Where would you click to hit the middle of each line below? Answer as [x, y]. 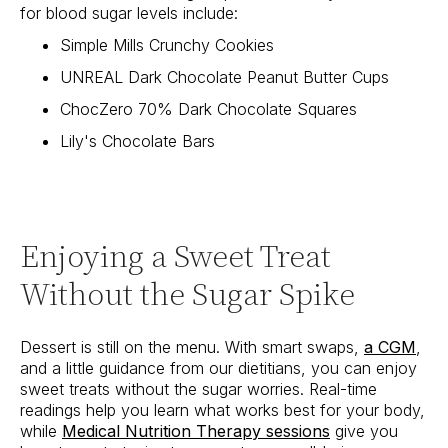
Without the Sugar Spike [187, 294]
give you [364, 431]
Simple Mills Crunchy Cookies [167, 45]
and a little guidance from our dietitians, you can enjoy [218, 368]
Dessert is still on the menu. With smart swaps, [192, 347]
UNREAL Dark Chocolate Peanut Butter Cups [224, 77]
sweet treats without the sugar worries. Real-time [198, 389]
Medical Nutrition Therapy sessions [196, 431]
